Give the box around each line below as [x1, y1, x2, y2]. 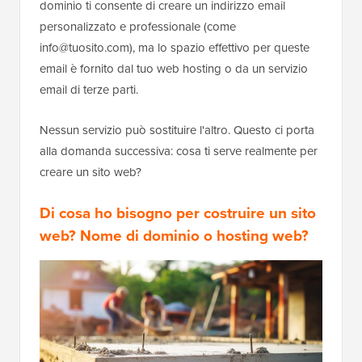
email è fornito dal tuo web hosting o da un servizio [40, 60, 308, 78]
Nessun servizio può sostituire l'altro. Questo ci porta [40, 121, 314, 140]
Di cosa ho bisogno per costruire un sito [40, 201, 316, 225]
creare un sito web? [40, 163, 141, 182]
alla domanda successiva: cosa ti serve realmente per [40, 142, 318, 161]
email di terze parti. [40, 81, 138, 99]
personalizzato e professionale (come [40, 18, 236, 36]
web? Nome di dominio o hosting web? [40, 224, 309, 248]
